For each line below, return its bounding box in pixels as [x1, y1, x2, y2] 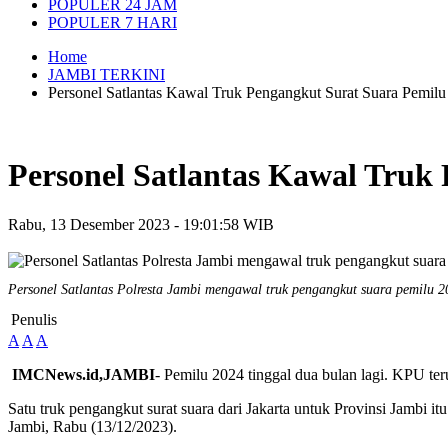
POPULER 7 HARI [48, 14, 177, 31]
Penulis [11, 310, 57, 328]
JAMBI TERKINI [48, 66, 165, 83]
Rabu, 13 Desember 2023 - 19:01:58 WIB [8, 215, 274, 233]
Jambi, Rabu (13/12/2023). [8, 417, 177, 435]
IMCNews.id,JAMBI [12, 365, 155, 383]
